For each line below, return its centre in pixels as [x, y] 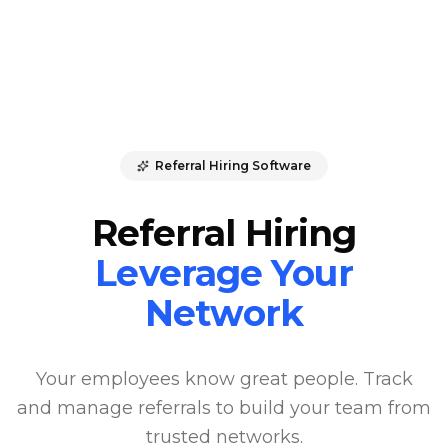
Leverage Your [224, 272]
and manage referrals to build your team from [224, 407]
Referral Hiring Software [233, 165]
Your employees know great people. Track [224, 378]
